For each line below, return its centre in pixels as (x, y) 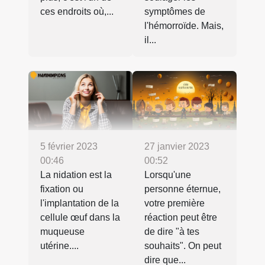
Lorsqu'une (168, 175)
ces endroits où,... (77, 11)
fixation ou (62, 189)
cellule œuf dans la (80, 218)
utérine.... (59, 246)
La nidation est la (76, 175)
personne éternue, (182, 189)
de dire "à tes (172, 232)
